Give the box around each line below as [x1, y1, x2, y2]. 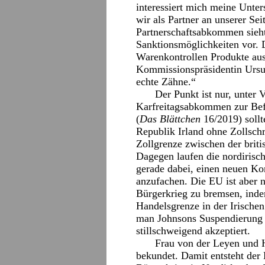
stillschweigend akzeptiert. [136, 225, 250, 237]
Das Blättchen [140, 113, 201, 125]
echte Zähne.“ [136, 76, 196, 88]
